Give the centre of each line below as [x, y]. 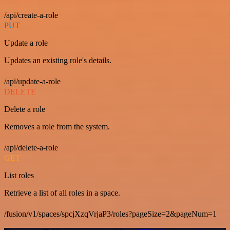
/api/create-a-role [31, 15]
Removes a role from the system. [57, 127]
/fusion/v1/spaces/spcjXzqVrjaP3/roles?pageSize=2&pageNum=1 [110, 214]
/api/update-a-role [32, 81]
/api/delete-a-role [31, 148]
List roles [19, 175]
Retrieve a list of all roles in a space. [62, 193]
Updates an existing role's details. [58, 60]
